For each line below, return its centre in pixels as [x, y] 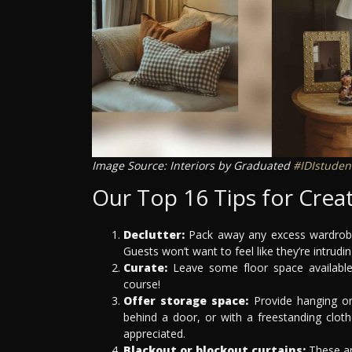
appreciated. [154, 333]
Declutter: [154, 234]
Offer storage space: [186, 300]
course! [142, 284]
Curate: [145, 267]
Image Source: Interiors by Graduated [192, 165]
